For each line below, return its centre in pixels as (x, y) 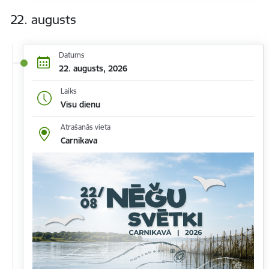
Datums (71, 55)
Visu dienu (80, 104)
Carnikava (79, 141)
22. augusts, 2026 (93, 68)
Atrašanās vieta (85, 127)
